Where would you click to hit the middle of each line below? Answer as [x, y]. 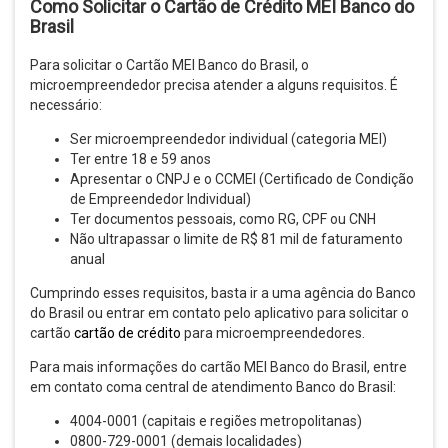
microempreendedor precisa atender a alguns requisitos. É [214, 85]
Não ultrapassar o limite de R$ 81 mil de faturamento [236, 239]
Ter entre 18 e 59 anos [140, 159]
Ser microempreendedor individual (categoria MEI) [228, 139]
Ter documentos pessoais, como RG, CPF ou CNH [223, 219]
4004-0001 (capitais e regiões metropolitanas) [216, 421]
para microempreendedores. [273, 333]
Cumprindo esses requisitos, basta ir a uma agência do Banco [223, 293]
